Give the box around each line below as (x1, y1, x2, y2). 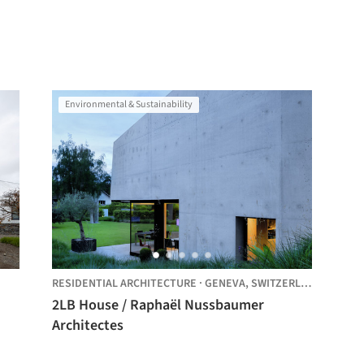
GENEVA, (205, 275, 251, 292)
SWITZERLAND (251, 275, 301, 292)
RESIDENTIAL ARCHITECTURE (52, 275, 197, 292)
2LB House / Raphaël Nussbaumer (52, 295, 264, 315)
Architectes (52, 315, 123, 336)
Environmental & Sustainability (65, 97, 193, 111)
